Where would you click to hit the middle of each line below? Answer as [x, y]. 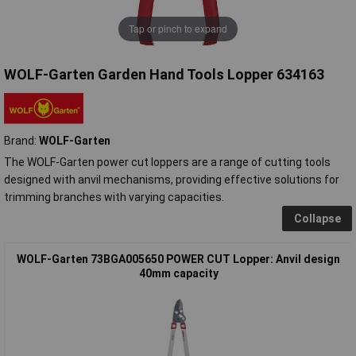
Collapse [317, 218]
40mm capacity [178, 273]
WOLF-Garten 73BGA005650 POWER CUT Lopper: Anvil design [178, 259]
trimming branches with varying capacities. [114, 197]
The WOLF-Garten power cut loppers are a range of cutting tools [167, 162]
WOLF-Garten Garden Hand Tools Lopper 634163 [164, 74]
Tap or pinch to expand [178, 29]
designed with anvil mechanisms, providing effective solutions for [172, 179]
